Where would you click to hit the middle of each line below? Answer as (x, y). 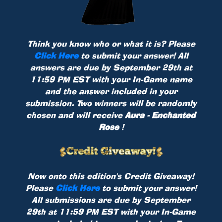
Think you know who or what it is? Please (111, 44)
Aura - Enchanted (160, 115)
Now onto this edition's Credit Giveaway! (111, 176)
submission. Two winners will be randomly (111, 103)
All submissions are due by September (111, 200)
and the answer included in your (111, 91)
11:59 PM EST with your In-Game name (111, 80)
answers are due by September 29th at (111, 68)
